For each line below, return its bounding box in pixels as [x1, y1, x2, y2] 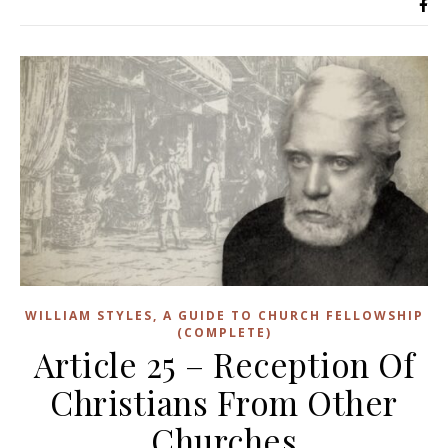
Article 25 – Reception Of [33, 341, 415, 386]
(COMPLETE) [176, 323, 272, 341]
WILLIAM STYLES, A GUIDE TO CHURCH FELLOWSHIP [24, 306, 424, 324]
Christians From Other [50, 379, 398, 424]
